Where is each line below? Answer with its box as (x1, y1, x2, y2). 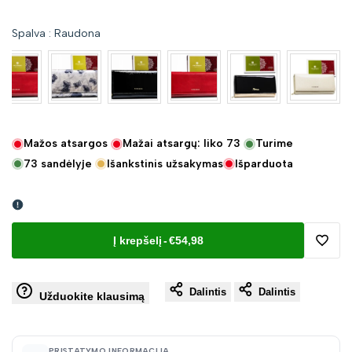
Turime (255, 137, 293, 151)
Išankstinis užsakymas (107, 156, 223, 170)
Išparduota (235, 156, 293, 170)
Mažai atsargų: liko (123, 137, 226, 151)
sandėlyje (38, 156, 92, 170)
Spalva (12, 27, 46, 41)
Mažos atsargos (24, 137, 108, 151)
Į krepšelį (112, 234, 162, 247)
